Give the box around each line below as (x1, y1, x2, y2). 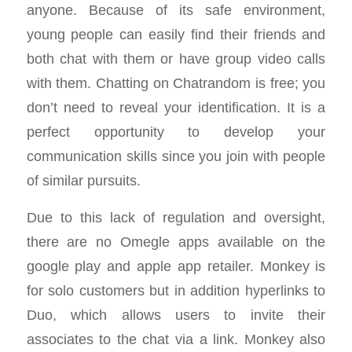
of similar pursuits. (26, 172, 141, 189)
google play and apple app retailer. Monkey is (26, 257, 326, 274)
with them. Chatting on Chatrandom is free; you (26, 75, 326, 92)
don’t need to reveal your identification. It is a (26, 99, 326, 116)
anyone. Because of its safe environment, (26, 2, 326, 19)
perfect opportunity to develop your (26, 123, 326, 141)
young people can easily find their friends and (26, 26, 326, 43)
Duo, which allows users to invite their (26, 306, 326, 323)
